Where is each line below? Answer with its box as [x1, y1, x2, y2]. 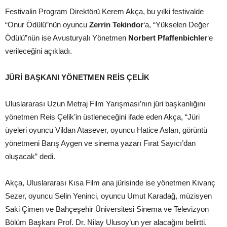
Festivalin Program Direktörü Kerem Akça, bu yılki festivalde [5, 7, 204, 16]
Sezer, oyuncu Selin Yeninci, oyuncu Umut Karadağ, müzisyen [5, 191, 212, 200]
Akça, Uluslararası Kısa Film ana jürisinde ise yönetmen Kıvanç [5, 178, 215, 187]
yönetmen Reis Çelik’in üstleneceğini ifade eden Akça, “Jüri [5, 112, 200, 121]
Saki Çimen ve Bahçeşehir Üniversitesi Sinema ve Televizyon [5, 204, 209, 213]
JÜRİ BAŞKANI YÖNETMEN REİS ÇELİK [5, 72, 149, 82]
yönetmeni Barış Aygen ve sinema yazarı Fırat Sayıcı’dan [5, 138, 196, 147]
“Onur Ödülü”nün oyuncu [5, 20, 89, 29]
